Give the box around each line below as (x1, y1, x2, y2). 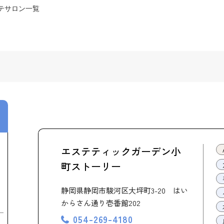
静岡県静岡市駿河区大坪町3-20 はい (61, 185, 188, 195)
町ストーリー (61, 159, 121, 173)
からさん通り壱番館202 (61, 197, 140, 208)
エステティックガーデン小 (61, 144, 181, 158)
